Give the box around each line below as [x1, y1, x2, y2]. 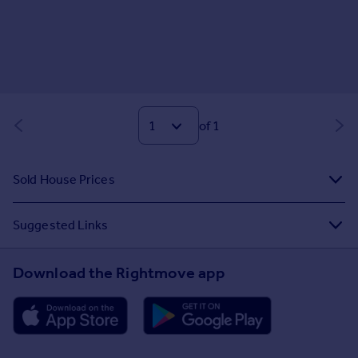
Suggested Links [13, 217, 109, 233]
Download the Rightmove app [13, 263, 225, 282]
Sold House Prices [13, 172, 115, 187]
